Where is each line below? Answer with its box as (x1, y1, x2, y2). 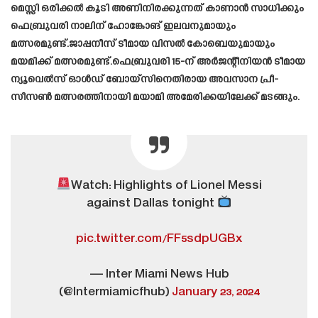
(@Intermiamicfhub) (58, 285, 172, 299)
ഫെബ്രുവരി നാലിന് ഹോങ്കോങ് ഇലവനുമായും (11, 20, 236, 33)
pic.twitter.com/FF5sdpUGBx (76, 232, 242, 246)
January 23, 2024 (171, 285, 260, 299)
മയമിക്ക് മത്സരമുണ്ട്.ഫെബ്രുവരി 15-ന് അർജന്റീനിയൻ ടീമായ (11, 55, 305, 68)
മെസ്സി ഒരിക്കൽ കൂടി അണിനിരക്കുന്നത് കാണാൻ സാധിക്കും (11, 2, 304, 15)
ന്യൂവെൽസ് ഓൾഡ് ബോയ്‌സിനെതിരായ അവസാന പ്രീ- (11, 73, 278, 86)
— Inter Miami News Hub (89, 268, 229, 281)
